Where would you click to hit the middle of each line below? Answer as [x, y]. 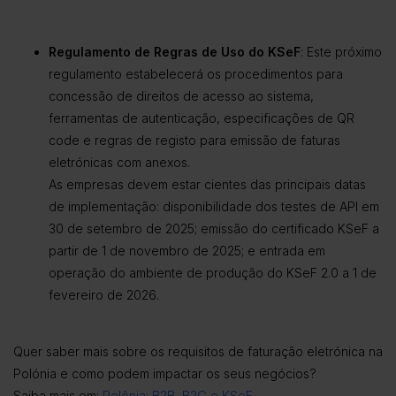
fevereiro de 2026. [104, 295]
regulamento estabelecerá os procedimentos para [196, 74]
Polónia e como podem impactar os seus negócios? [165, 374]
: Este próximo [341, 52]
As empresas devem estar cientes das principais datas [207, 185]
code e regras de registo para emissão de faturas [194, 141]
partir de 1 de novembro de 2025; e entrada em [187, 251]
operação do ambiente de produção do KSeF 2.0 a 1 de [213, 273]
